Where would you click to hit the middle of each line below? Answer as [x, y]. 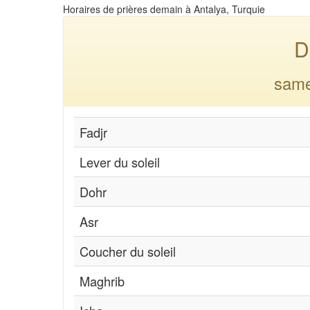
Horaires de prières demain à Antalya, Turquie [164, 9]
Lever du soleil [120, 162]
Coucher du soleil [128, 251]
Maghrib [102, 281]
